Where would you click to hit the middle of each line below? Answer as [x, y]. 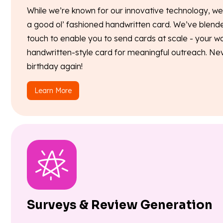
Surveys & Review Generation [120, 205]
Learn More [53, 91]
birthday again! [55, 66]
